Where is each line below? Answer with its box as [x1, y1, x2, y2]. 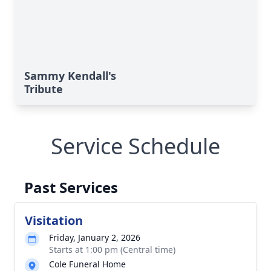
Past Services [24, 177, 118, 197]
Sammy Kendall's [24, 68, 116, 83]
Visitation [25, 212, 83, 229]
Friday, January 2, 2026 [49, 232, 140, 243]
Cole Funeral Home [49, 258, 126, 270]
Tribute [24, 82, 63, 96]
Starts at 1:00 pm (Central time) [49, 244, 175, 255]
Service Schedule [51, 131, 220, 161]
